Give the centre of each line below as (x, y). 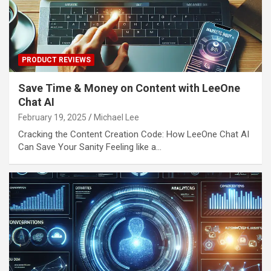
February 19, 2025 (52, 118)
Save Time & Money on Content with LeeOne (129, 88)
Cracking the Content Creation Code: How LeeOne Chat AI (134, 135)
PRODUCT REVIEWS (56, 60)
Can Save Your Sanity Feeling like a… (90, 147)
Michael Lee (116, 118)
